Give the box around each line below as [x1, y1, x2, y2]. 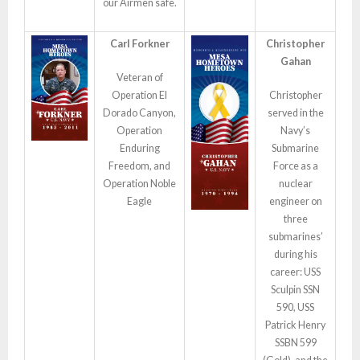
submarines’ [268, 231, 323, 243]
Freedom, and [108, 160, 170, 172]
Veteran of [116, 72, 163, 84]
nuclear [278, 178, 313, 190]
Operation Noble [103, 178, 176, 190]
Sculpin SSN [271, 284, 320, 296]
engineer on [268, 195, 322, 207]
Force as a [272, 160, 318, 172]
